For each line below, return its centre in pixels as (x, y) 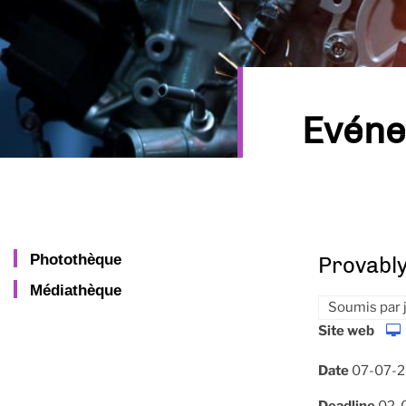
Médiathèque (76, 290)
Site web (346, 331)
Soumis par (366, 308)
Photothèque (76, 260)
